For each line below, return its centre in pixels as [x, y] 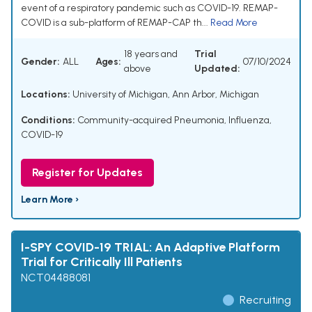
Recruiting [265, 300]
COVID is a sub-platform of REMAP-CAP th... [116, 23]
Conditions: [48, 120]
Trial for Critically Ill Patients [102, 262]
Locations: [46, 95]
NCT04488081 [56, 278]
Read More [234, 23]
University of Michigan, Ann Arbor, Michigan [165, 95]
